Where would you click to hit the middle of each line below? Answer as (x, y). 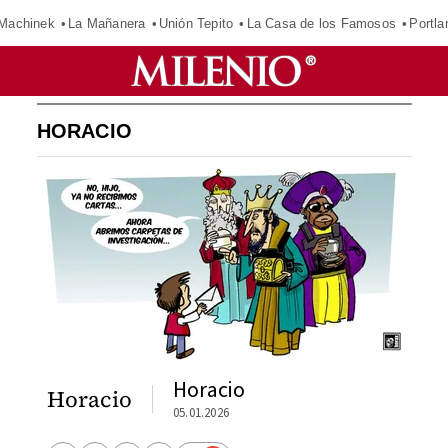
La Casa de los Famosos (321, 23)
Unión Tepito (196, 23)
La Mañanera (107, 23)
